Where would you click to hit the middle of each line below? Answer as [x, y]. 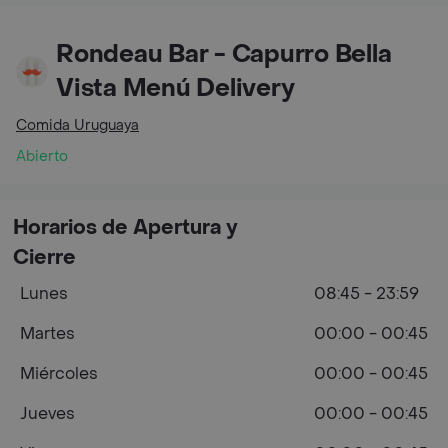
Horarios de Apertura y [125, 228]
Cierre [44, 258]
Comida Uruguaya [77, 125]
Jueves [47, 413]
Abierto [42, 156]
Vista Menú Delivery [175, 88]
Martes [47, 333]
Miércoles [59, 373]
